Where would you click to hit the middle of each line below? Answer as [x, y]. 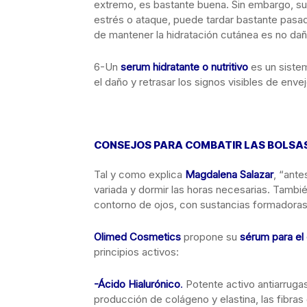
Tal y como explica [139, 174]
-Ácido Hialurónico [137, 284]
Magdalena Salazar [229, 174]
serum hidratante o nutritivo [184, 67]
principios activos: [136, 252]
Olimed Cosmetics [137, 237]
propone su [210, 237]
